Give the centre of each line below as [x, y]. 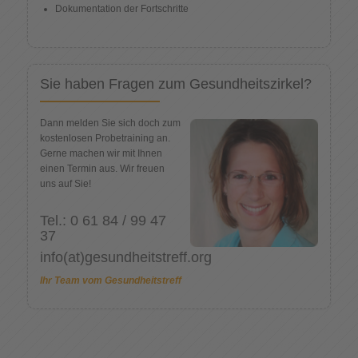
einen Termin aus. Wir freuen [102, 168]
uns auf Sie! [65, 183]
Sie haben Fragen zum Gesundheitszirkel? [175, 84]
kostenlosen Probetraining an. [105, 138]
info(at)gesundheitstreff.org [125, 257]
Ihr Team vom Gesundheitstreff [110, 280]
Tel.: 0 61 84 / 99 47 [103, 220]
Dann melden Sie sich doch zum [110, 123]
